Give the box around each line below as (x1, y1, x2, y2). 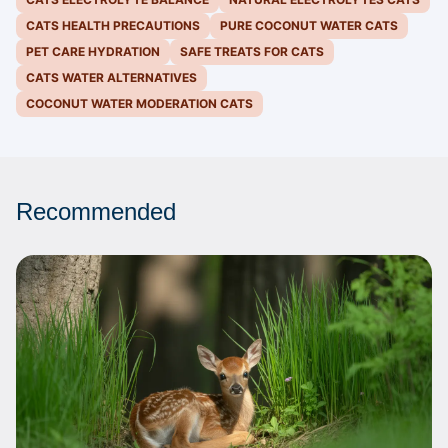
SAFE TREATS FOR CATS (180, 44, 324, 60)
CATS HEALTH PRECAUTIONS (26, 18, 200, 34)
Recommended (16, 198, 176, 226)
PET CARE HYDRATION (26, 44, 160, 60)
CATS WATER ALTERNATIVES (26, 70, 197, 86)
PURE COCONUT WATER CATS (220, 18, 398, 34)
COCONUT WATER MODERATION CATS (26, 96, 253, 112)
